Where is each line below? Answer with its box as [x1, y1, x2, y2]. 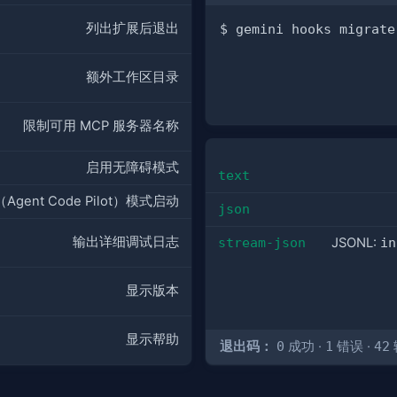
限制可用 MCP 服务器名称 [23, 118, 179, 135]
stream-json [217, 234, 306, 250]
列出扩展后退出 [86, 20, 179, 37]
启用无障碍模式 [86, 160, 179, 176]
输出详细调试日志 [73, 234, 179, 251]
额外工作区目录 [86, 69, 179, 86]
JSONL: [331, 234, 380, 251]
